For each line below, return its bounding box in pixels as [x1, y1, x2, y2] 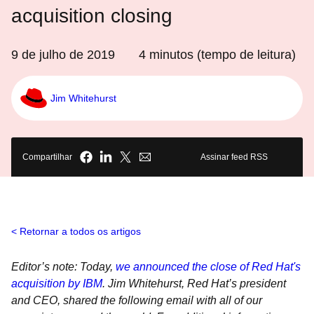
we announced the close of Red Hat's [116, 261, 301, 273]
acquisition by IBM [11, 278, 102, 289]
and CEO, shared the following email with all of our [11, 294, 262, 306]
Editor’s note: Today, [11, 261, 116, 273]
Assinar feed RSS [200, 152, 268, 162]
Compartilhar [22, 152, 72, 162]
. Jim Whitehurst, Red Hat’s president [102, 278, 286, 289]
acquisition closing [11, 5, 172, 27]
